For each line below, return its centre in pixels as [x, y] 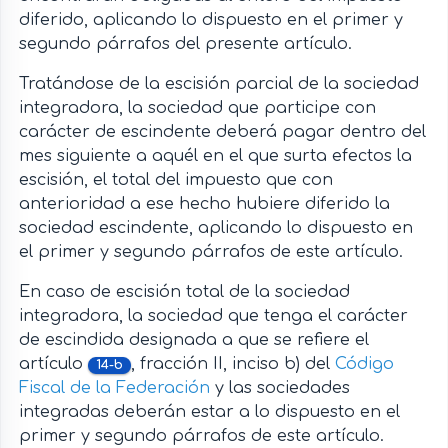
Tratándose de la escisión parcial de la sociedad [218, 84]
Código [364, 364]
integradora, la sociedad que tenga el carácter [213, 316]
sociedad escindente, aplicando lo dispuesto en [215, 228]
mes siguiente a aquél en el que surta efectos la [215, 156]
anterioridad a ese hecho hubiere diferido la [204, 204]
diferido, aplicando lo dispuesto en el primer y [210, 20]
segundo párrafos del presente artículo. [185, 44]
